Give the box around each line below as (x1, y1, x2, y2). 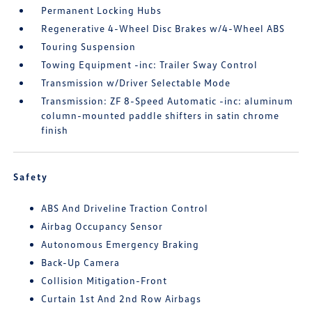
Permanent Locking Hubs (41, 4, 162, 17)
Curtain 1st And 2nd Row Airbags (41, 292, 202, 305)
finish (41, 124, 69, 136)
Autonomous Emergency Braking (41, 238, 200, 251)
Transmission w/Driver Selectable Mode (41, 77, 231, 89)
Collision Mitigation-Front (41, 274, 168, 287)
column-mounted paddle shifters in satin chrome (41, 109, 280, 122)
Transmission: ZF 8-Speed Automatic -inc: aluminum (41, 95, 294, 107)
